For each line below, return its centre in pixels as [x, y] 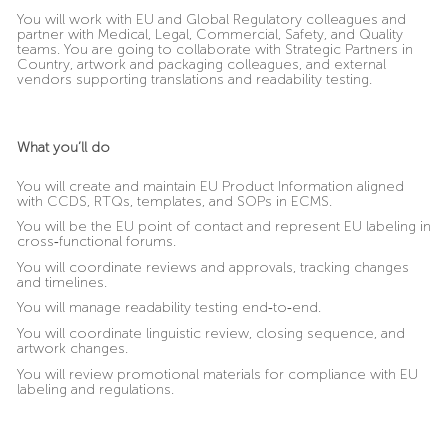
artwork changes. [72, 349]
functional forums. [117, 242]
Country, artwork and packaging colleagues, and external [201, 64]
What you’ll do [63, 147]
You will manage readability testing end [142, 308]
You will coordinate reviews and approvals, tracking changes [212, 267]
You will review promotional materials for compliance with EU [217, 374]
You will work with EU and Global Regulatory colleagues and [211, 19]
